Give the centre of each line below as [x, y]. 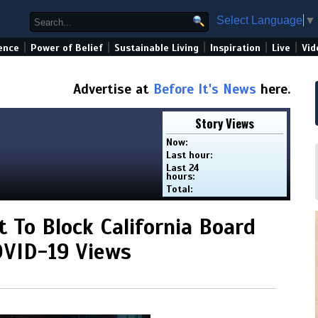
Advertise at [113, 89]
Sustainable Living [157, 48]
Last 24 [183, 168]
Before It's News [205, 89]
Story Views [225, 123]
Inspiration [235, 48]
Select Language [259, 20]
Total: [180, 189]
